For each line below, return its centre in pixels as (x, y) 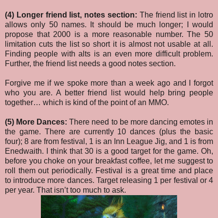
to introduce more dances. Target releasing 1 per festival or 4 (109, 181)
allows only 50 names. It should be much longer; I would (109, 25)
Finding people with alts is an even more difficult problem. (109, 54)
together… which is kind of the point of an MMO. (87, 103)
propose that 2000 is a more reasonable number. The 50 (109, 35)
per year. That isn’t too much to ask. (65, 190)
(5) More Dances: (36, 122)
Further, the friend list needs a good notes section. (90, 64)
